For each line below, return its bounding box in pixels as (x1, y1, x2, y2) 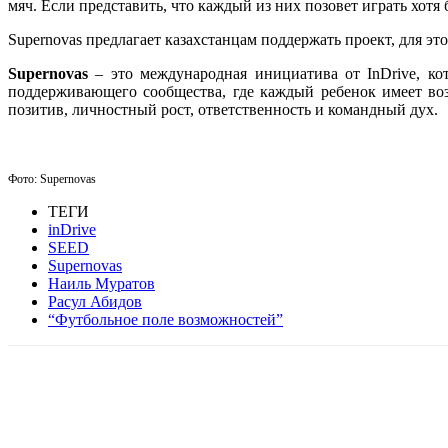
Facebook (48, 414, 100, 430)
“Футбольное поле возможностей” (48, 310, 283, 328)
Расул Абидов (48, 292, 142, 310)
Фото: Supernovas (8, 171, 96, 186)
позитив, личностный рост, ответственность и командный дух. (8, 100, 438, 118)
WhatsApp (163, 414, 216, 430)
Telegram (278, 414, 330, 430)
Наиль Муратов (48, 274, 155, 292)
